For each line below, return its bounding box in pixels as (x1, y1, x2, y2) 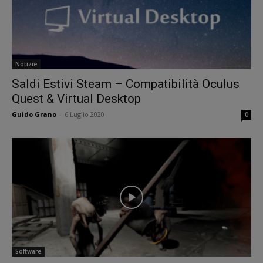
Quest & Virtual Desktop (12, 92, 141, 106)
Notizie (15, 60, 37, 69)
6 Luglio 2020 (65, 110, 104, 119)
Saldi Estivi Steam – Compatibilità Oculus (12, 77, 240, 92)
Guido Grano (12, 110, 56, 119)
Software (15, 247, 41, 255)
